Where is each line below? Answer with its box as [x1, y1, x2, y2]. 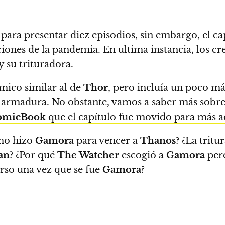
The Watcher [57, 150, 119, 161]
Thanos [140, 135, 176, 146]
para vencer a [74, 135, 140, 146]
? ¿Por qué [10, 150, 57, 161]
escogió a [119, 150, 166, 161]
